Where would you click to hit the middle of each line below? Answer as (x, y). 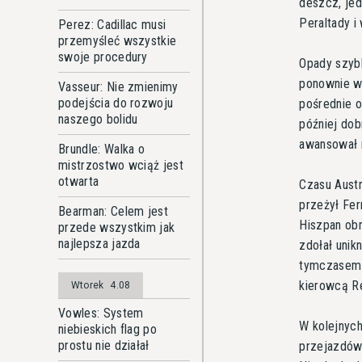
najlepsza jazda (99, 244)
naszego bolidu (98, 119)
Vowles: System (101, 313)
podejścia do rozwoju (116, 103)
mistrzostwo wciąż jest (121, 165)
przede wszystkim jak (117, 227)
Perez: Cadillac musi (112, 25)
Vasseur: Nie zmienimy (118, 87)
